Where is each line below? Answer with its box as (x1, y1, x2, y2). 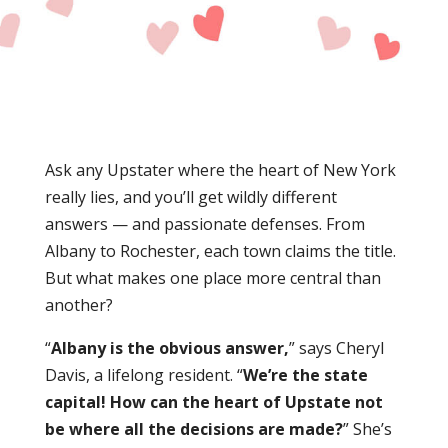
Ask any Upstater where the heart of (44, 158, 323, 181)
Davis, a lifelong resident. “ (44, 363, 243, 386)
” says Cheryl (288, 336, 384, 359)
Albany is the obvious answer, (50, 336, 289, 359)
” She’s (342, 417, 392, 440)
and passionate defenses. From (131, 212, 365, 235)
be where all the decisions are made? (44, 417, 343, 440)
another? (44, 293, 113, 316)
